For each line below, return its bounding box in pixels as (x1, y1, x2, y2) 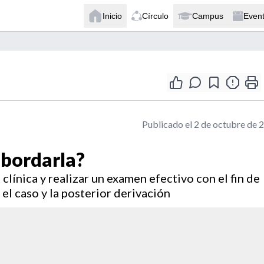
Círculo (142, 11, 169, 21)
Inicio (103, 11, 122, 21)
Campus (192, 11, 223, 21)
